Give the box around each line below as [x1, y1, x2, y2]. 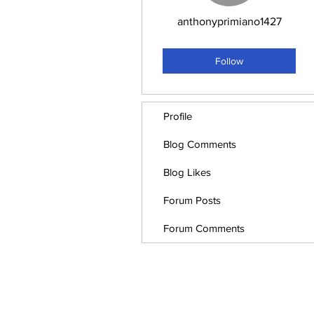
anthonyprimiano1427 [177, 15, 282, 27]
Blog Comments [163, 138, 236, 150]
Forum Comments [163, 222, 245, 234]
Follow [215, 55, 243, 67]
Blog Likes [163, 166, 211, 178]
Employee [199, 39, 238, 49]
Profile [163, 110, 192, 122]
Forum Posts [163, 194, 221, 206]
